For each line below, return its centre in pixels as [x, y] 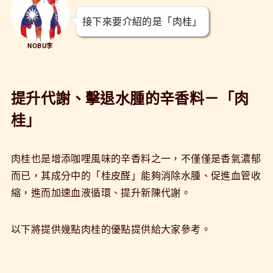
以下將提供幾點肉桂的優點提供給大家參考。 [111, 229]
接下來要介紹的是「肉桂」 [142, 21]
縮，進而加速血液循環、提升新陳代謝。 [101, 192]
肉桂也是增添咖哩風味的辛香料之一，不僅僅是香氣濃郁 [136, 158]
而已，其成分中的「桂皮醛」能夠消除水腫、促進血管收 [136, 175]
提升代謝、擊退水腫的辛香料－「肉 [130, 97]
